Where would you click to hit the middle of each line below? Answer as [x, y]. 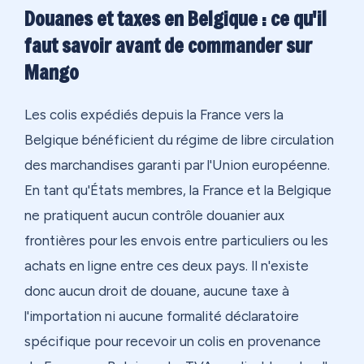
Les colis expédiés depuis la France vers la [154, 114]
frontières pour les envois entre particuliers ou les [176, 240]
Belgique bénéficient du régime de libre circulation [179, 139]
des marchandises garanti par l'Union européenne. [177, 165]
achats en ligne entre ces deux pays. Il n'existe [167, 265]
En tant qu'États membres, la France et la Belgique [178, 190]
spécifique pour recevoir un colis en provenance [173, 341]
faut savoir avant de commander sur [168, 45]
